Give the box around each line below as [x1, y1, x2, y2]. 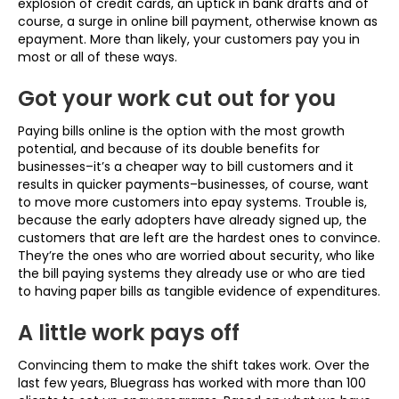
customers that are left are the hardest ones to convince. [18, 229, 380, 247]
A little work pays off [18, 318, 240, 347]
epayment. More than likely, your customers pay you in [18, 30, 360, 48]
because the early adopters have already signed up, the [18, 211, 367, 229]
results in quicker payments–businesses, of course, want [18, 175, 369, 193]
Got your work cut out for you [18, 84, 336, 113]
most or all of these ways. [18, 48, 177, 66]
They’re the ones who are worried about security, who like [18, 247, 375, 265]
